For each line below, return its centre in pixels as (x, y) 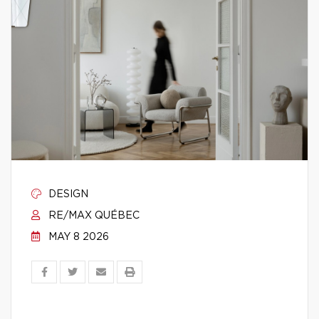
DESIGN (67, 194)
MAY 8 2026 (77, 237)
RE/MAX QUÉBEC (93, 216)
